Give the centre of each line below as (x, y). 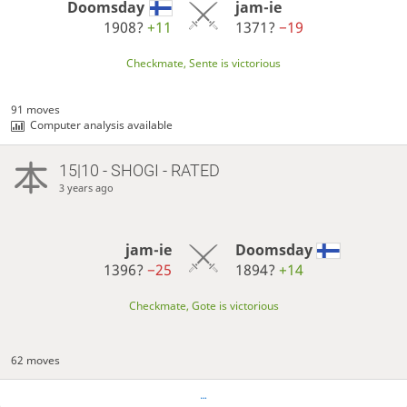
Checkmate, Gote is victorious (203, 306)
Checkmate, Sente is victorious (203, 64)
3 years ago (86, 187)
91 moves (36, 110)
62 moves (36, 360)
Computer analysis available (102, 125)
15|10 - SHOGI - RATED (139, 170)
